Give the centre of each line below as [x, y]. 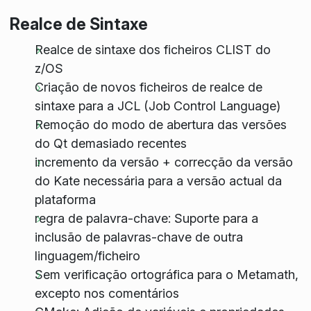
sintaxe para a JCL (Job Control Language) [157, 106]
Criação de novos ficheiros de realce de [148, 87]
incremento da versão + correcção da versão [163, 162]
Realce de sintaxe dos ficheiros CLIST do [152, 50]
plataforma [65, 200]
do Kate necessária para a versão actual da [158, 181]
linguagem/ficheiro [87, 256]
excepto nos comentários [107, 294]
